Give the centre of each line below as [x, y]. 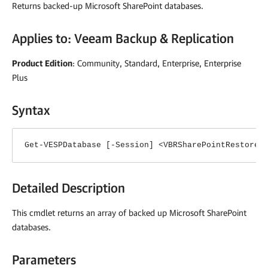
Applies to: [43, 38]
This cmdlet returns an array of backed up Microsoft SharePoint [129, 212]
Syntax [31, 110]
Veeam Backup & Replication [154, 38]
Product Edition [42, 63]
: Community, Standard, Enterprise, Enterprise [157, 63]
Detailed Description [68, 188]
